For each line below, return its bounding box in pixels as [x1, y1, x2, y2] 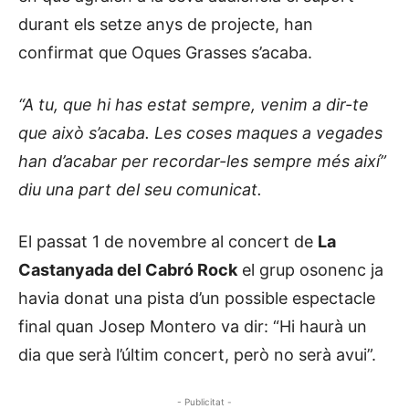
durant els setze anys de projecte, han [18, 14, 313, 34]
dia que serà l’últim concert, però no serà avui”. [18, 344, 376, 364]
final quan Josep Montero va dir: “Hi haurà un [18, 316, 367, 336]
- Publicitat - [177, 395, 232, 407]
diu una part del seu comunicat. [18, 179, 276, 199]
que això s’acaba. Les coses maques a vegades [18, 122, 383, 142]
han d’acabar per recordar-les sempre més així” [18, 151, 386, 171]
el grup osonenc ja [237, 259, 383, 279]
